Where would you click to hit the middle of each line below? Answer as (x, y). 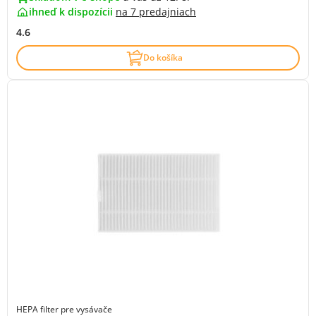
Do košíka (163, 57)
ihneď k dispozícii (72, 12)
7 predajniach (163, 12)
